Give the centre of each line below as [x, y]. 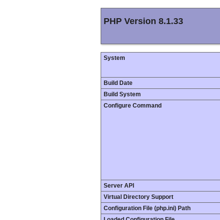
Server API [119, 186]
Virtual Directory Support [138, 197]
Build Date [118, 83]
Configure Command [133, 106]
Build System [122, 94]
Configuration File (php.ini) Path [147, 208]
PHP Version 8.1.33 [143, 21]
